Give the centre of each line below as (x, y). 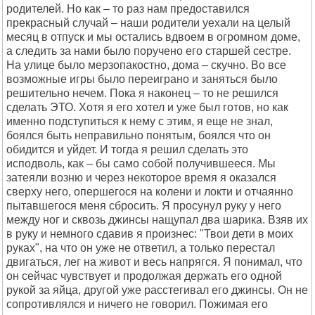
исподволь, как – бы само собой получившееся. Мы (141, 163)
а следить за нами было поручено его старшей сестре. (149, 51)
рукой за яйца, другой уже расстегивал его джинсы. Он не (157, 290)
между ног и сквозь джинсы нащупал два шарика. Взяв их (157, 220)
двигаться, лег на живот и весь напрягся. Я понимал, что (154, 262)
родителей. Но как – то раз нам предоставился (128, 9)
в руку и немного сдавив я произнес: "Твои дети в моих (150, 234)
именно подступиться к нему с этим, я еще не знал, (140, 121)
